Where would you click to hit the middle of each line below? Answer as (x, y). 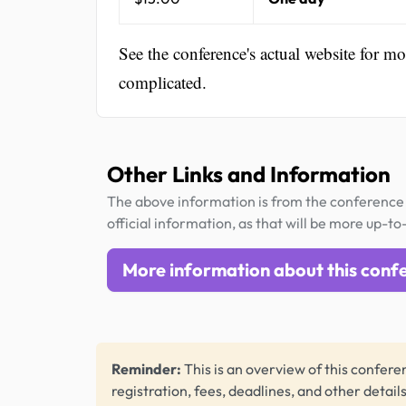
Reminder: (146, 369)
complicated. (163, 82)
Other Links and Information (249, 174)
